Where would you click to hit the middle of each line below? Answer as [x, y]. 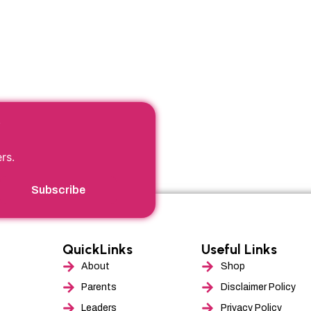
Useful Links [239, 250]
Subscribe [58, 190]
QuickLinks [97, 250]
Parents [99, 287]
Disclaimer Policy [258, 287]
